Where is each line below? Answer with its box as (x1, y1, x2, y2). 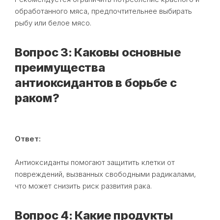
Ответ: (15, 134, 41, 143)
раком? (15, 90, 59, 105)
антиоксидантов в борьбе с (15, 75, 177, 90)
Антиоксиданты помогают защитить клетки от (15, 157, 175, 167)
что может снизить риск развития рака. (15, 181, 152, 191)
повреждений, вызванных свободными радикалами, (15, 169, 196, 179)
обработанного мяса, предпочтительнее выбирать (15, 6, 192, 16)
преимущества (15, 60, 106, 75)
